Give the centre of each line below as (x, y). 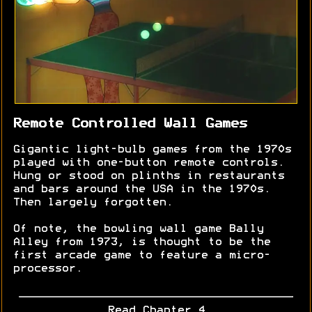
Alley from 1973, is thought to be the (141, 243)
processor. (47, 269)
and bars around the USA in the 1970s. (141, 190)
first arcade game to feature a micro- (141, 256)
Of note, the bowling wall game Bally (138, 229)
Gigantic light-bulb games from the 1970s (152, 150)
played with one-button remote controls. (148, 163)
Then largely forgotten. (93, 203)
